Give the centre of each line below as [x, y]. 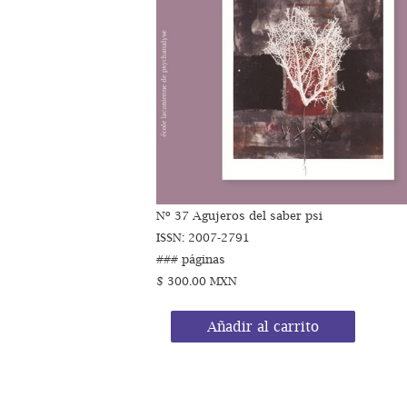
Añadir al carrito [263, 326]
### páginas [191, 259]
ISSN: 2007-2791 [203, 238]
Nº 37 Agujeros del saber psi [240, 216]
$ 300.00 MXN [197, 281]
